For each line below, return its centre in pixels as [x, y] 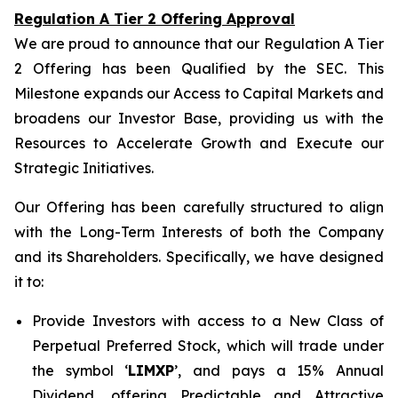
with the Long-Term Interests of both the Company [199, 232]
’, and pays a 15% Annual [279, 370]
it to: [29, 282]
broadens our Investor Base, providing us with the [199, 118]
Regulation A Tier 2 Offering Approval [155, 19]
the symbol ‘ [80, 370]
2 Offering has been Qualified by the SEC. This [199, 68]
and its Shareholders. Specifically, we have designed [199, 257]
